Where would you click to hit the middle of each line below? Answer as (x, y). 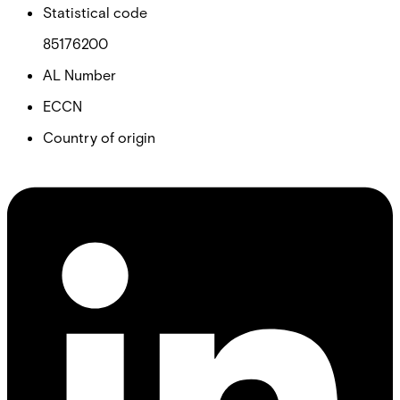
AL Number (79, 74)
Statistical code (95, 12)
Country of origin (99, 137)
